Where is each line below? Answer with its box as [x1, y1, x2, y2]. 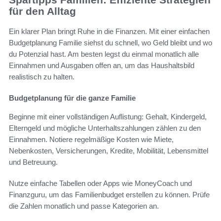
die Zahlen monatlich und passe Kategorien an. [9, 201, 159, 210]
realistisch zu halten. [9, 72, 74, 81]
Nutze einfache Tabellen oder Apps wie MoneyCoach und [9, 179, 192, 187]
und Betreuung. [9, 157, 58, 166]
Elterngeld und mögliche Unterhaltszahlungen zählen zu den [9, 123, 201, 132]
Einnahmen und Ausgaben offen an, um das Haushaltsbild [9, 61, 194, 70]
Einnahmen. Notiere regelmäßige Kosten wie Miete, [9, 135, 174, 144]
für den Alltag [9, 5, 76, 17]
